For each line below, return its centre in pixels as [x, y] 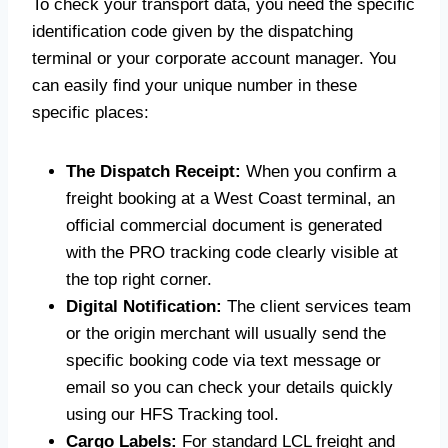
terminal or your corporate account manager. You [214, 58]
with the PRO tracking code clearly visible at [232, 252]
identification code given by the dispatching [192, 31]
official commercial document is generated [224, 225]
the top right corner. [139, 279]
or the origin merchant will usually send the [226, 333]
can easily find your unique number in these [194, 85]
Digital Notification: [144, 306]
